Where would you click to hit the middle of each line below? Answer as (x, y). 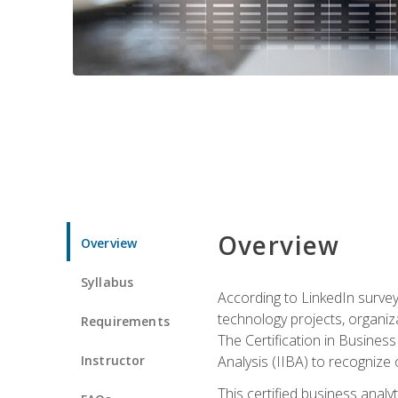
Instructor (113, 360)
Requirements (125, 321)
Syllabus (107, 282)
